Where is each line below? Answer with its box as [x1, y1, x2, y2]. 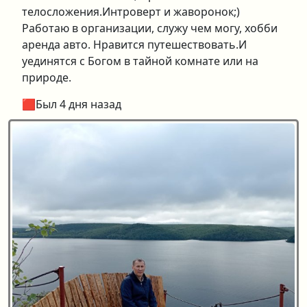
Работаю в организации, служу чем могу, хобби [22, 21, 278, 36]
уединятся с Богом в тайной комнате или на [22, 53, 258, 69]
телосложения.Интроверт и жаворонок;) [22, 4, 240, 19]
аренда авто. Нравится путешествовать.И [22, 37, 247, 52]
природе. [22, 70, 71, 85]
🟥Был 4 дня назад [22, 97, 121, 112]
